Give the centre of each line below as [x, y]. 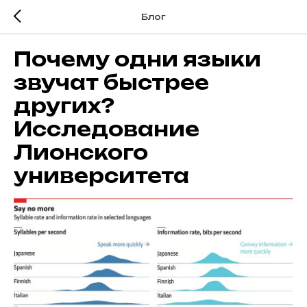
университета [101, 176]
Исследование [107, 129]
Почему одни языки [137, 59]
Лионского [81, 152]
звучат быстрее [111, 83]
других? [64, 106]
